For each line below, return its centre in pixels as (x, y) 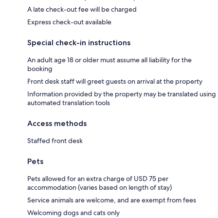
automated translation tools (69, 102)
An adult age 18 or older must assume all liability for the (109, 60)
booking (40, 68)
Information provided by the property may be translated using (122, 94)
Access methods (57, 123)
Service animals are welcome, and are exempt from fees (112, 200)
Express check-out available (69, 22)
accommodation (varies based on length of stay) (100, 187)
